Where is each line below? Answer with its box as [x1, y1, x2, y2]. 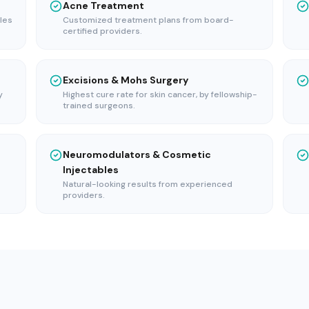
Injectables [63, 163, 119, 176]
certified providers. [63, 25, 142, 37]
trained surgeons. [63, 99, 135, 111]
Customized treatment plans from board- [63, 14, 234, 26]
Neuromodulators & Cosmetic [63, 148, 211, 161]
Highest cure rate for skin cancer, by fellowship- [63, 88, 257, 100]
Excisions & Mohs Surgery [63, 73, 188, 86]
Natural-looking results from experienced [63, 178, 232, 190]
